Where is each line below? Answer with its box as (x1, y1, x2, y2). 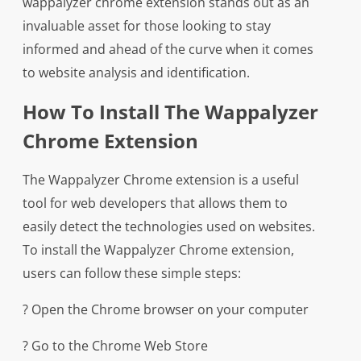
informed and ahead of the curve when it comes (22, 40, 313, 59)
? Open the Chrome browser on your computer (22, 301, 309, 319)
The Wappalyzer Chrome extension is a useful (22, 171, 299, 189)
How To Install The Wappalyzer (22, 98, 318, 126)
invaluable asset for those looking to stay (22, 17, 271, 35)
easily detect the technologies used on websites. (22, 218, 315, 236)
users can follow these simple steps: (22, 264, 241, 283)
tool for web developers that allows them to (22, 194, 288, 213)
